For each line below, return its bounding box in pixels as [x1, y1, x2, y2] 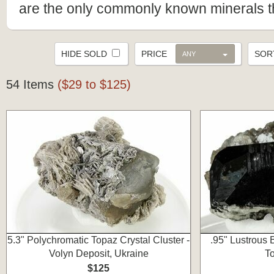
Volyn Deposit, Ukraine [48, 248, 149, 259]
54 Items [6, 78, 57, 91]
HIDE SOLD [61, 49, 109, 59]
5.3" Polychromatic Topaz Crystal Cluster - [7, 235, 190, 245]
